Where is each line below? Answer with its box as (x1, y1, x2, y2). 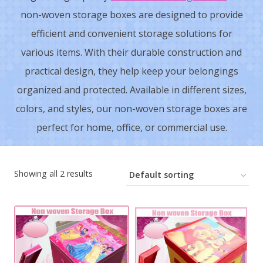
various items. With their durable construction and (21, 46, 242, 59)
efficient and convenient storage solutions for (31, 27, 232, 41)
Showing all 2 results (14, 168, 93, 180)
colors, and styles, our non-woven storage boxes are (16, 102, 247, 116)
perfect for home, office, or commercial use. (36, 121, 227, 134)
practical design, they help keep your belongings (25, 65, 238, 78)
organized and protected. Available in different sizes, (16, 83, 247, 97)
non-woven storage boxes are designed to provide (20, 8, 243, 22)
